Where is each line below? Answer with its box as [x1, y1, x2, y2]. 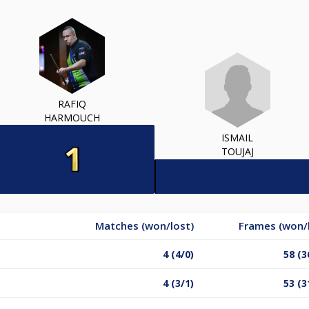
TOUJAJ [221, 145, 254, 159]
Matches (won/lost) [95, 218, 194, 232]
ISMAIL [221, 131, 253, 145]
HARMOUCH [43, 110, 100, 124]
